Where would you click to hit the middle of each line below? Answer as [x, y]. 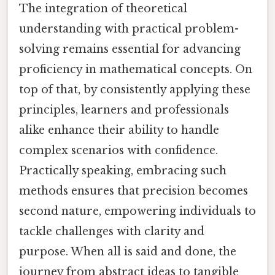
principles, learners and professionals [124, 110]
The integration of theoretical [103, 8]
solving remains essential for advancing [130, 49]
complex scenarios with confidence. [118, 150]
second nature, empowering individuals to [137, 211]
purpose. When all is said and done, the [128, 251]
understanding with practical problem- [129, 29]
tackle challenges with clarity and [112, 231]
